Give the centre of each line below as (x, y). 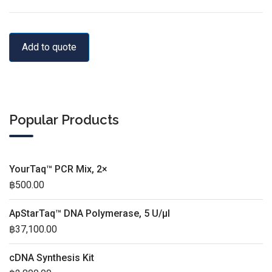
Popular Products (64, 119)
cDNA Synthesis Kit (52, 257)
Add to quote (49, 47)
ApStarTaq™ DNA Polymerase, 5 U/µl (90, 213)
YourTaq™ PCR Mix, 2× (58, 169)
